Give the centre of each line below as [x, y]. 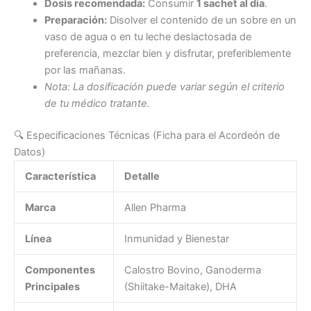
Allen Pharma [155, 207]
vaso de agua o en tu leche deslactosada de [148, 37]
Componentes [60, 270]
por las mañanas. [85, 70]
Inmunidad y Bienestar [176, 238]
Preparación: [75, 20]
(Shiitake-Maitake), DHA [180, 286]
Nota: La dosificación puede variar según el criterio [164, 87]
